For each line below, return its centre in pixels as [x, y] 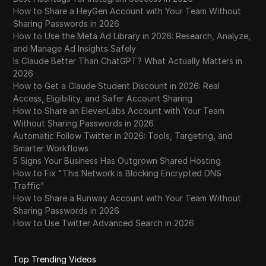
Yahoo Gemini [59, 50]
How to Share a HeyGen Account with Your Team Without [127, 11]
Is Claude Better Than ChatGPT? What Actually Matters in [128, 61]
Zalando [48, 116]
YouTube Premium [67, 94]
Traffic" [29, 186]
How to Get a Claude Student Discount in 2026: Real [117, 86]
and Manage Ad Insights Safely [75, 48]
